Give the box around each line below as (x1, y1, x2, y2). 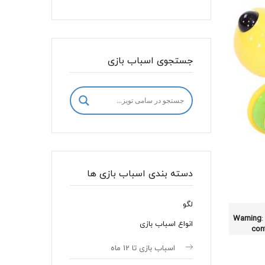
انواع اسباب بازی (140, 218, 193, 230)
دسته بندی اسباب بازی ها (87, 167, 193, 180)
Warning (233, 214, 261, 224)
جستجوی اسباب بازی (108, 54, 193, 67)
